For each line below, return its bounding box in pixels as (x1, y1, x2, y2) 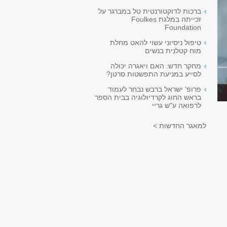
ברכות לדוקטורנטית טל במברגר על (98, 7, 201, 15)
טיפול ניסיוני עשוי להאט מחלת (110, 39, 201, 47)
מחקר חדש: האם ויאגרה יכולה (110, 62, 201, 70)
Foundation (165, 23, 201, 31)
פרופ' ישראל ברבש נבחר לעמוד (108, 85, 201, 93)
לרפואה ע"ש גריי (152, 101, 201, 109)
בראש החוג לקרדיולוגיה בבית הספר (95, 93, 201, 101)
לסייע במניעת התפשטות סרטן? (106, 70, 201, 78)
